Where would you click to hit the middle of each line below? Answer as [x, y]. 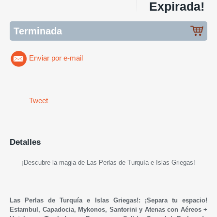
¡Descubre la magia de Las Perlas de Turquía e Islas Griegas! [108, 162]
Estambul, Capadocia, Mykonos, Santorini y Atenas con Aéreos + [108, 209]
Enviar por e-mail [56, 58]
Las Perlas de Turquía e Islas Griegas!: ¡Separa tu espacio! [108, 200]
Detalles [25, 142]
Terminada [38, 31]
